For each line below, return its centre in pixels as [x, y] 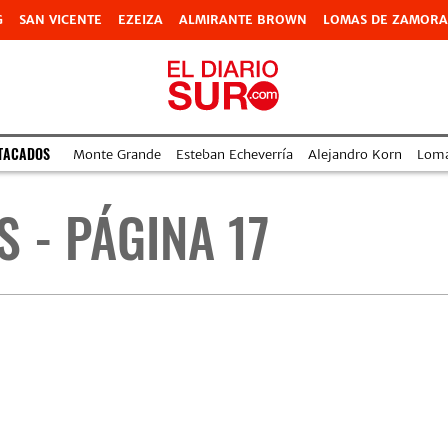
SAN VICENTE [60, 19]
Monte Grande [116, 154]
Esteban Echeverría [234, 154]
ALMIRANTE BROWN [243, 19]
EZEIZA [140, 19]
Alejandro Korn [354, 154]
